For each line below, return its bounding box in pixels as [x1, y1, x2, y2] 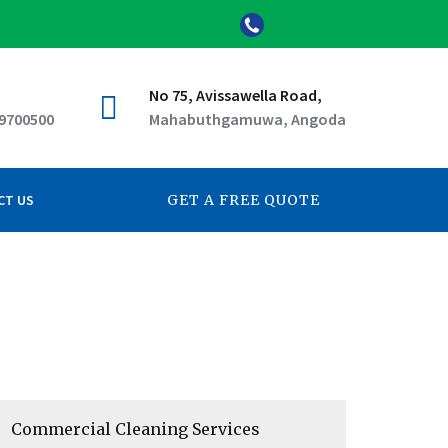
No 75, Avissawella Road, [149, 85, 322, 105]
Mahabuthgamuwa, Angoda [149, 109, 346, 129]
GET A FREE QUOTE [167, 191, 320, 209]
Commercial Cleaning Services [11, 419, 260, 439]
